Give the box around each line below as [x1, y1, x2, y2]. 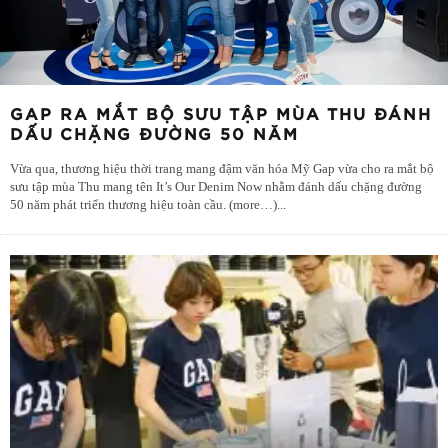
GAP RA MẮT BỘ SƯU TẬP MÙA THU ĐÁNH [10, 107, 432, 124]
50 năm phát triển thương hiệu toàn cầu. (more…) [10, 198, 277, 213]
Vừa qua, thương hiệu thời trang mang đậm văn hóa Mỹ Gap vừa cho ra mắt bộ [10, 162, 434, 177]
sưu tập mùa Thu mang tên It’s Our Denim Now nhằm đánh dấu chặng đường [10, 180, 422, 195]
